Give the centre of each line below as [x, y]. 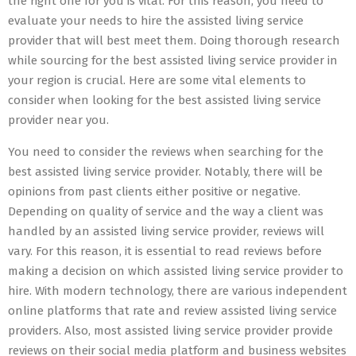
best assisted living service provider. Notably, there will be [165, 172]
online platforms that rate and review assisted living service [172, 311]
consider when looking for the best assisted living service [164, 100]
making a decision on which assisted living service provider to [176, 271]
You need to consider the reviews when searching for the [166, 152]
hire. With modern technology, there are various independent [178, 291]
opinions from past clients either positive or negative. [154, 192]
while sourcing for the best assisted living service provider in [173, 60]
